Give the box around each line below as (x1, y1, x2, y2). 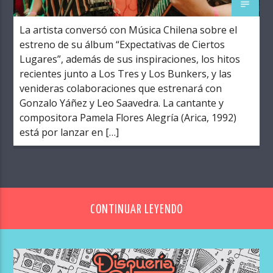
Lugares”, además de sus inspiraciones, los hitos (19, 52, 241, 66)
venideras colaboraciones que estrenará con (19, 82, 222, 96)
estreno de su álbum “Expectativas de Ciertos (19, 38, 225, 52)
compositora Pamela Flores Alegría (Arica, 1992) (19, 111, 237, 125)
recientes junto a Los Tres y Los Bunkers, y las (19, 67, 232, 81)
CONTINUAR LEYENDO (90, 204, 183, 216)
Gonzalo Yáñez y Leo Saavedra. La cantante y (19, 96, 224, 110)
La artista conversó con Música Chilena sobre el (19, 23, 238, 37)
